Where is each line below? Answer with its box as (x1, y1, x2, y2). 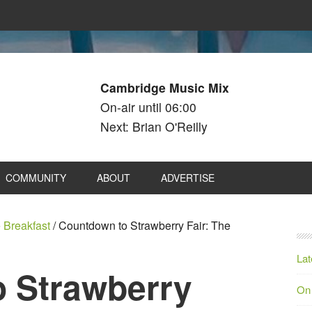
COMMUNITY (6, 171, 66, 185)
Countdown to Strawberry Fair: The (56, 217, 231, 233)
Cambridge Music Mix (100, 79, 229, 96)
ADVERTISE (161, 171, 214, 185)
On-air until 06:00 (100, 98, 196, 116)
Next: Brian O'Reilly (100, 118, 208, 135)
